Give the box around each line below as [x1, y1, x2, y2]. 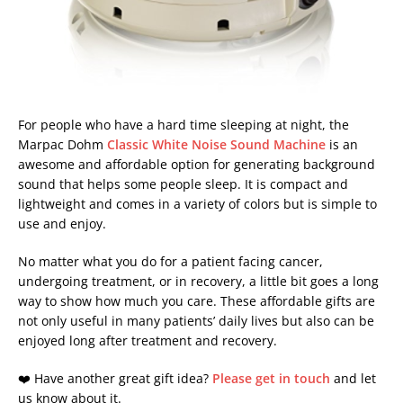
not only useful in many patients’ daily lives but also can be [18, 311, 374, 329]
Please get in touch [212, 369, 330, 387]
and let [330, 369, 376, 387]
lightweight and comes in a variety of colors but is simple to [18, 194, 377, 212]
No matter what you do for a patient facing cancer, [18, 252, 323, 270]
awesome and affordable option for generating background [18, 155, 375, 173]
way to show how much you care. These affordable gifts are [18, 291, 375, 309]
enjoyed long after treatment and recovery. [18, 331, 277, 349]
